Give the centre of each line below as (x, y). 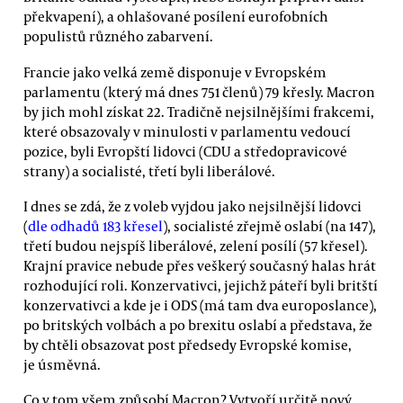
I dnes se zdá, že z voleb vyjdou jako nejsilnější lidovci (193, 206)
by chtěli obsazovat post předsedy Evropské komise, (188, 344)
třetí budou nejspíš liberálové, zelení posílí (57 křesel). (196, 245)
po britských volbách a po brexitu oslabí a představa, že (198, 324)
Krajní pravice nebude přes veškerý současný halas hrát (200, 265)
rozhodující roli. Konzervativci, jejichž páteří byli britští (201, 285)
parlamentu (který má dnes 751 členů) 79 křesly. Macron (199, 91)
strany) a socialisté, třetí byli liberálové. (149, 170)
